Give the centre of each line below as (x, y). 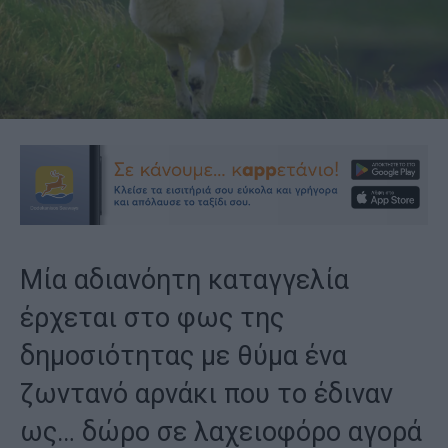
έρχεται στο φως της (152, 317)
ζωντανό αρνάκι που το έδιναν (206, 393)
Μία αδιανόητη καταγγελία (184, 279)
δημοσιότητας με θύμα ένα (183, 355)
